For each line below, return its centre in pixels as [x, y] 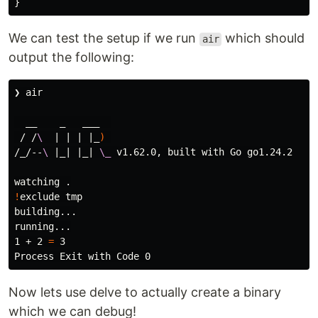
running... [43, 227]
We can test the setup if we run [104, 38]
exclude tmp [51, 197]
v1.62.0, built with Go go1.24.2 [202, 152]
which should [263, 38]
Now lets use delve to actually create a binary [145, 292]
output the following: [71, 57]
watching [40, 182]
